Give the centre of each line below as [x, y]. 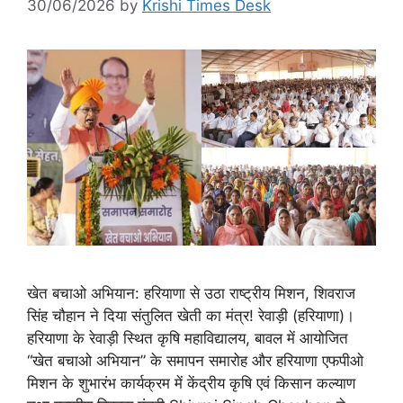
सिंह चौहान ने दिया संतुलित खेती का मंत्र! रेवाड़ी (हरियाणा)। [191, 316]
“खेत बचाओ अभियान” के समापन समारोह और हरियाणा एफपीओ [195, 361]
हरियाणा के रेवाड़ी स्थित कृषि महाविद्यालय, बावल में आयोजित [188, 339]
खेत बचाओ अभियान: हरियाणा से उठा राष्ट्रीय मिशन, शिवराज [191, 294]
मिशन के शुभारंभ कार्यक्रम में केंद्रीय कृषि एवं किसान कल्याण [191, 384]
